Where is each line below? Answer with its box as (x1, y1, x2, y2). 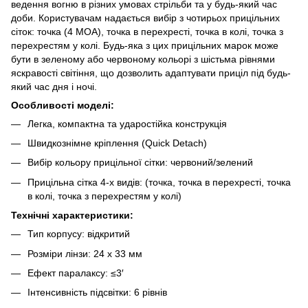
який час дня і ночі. (11, 80, 97, 92)
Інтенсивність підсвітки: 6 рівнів (27, 287, 167, 298)
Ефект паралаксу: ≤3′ (27, 267, 124, 278)
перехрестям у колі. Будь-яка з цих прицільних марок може (11, 39, 278, 51)
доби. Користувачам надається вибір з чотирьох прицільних (11, 12, 280, 23)
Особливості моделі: (11, 99, 114, 111)
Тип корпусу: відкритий (27, 228, 130, 240)
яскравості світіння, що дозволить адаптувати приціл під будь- (11, 67, 291, 78)
